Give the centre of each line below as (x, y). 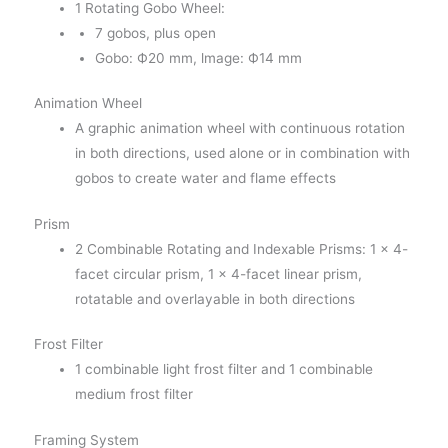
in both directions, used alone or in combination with (242, 153)
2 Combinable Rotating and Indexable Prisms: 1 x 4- (241, 248)
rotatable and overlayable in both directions (214, 298)
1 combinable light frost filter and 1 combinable (223, 369)
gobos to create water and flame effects (205, 178)
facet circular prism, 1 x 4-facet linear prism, (218, 273)
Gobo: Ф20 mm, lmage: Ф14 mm (199, 57)
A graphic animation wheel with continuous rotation (239, 128)
